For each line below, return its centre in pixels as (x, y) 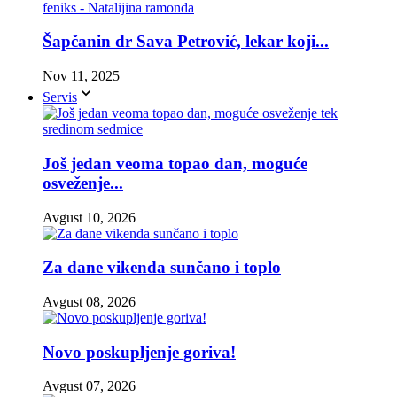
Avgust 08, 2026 (89, 302)
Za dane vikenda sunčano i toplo (162, 268)
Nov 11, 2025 (81, 76)
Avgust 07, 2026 (89, 386)
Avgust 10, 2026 (89, 217)
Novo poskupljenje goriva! (139, 352)
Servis (60, 97)
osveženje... (83, 183)
